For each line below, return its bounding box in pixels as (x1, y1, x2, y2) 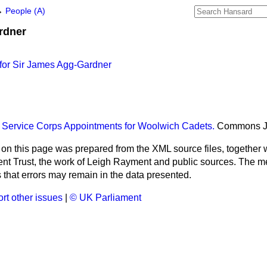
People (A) (5, 7, 45, 15)
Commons (217, 121, 260, 132)
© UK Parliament (70, 193, 141, 203)
